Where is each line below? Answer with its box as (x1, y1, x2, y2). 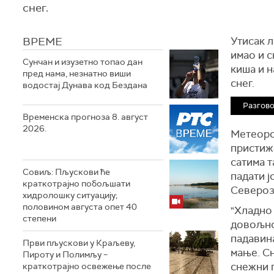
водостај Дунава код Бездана (23, 80, 147, 91)
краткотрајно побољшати (23, 178, 130, 189)
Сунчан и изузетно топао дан (23, 56, 143, 67)
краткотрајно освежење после (23, 261, 151, 272)
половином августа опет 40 (23, 201, 137, 212)
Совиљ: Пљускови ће (23, 166, 110, 177)
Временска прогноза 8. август (23, 111, 148, 122)
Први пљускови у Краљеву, (23, 237, 135, 248)
